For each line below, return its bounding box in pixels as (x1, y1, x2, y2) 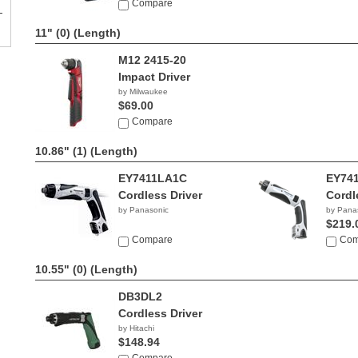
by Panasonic (118, 205, 169, 214)
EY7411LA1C (118, 172, 187, 185)
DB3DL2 (118, 290, 162, 303)
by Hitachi (118, 324, 154, 332)
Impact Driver (118, 70, 190, 83)
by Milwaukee (118, 87, 168, 96)
